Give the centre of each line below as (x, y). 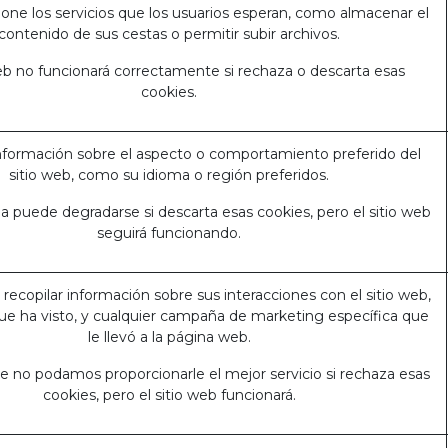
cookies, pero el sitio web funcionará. (169, 395)
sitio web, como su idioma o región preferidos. (169, 175)
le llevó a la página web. (169, 337)
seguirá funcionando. (169, 233)
